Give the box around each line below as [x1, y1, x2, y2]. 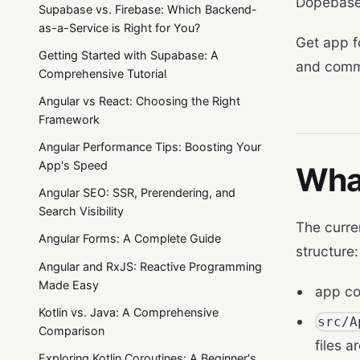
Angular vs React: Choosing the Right [39, 93, 240, 108]
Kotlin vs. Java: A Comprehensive [39, 305, 219, 319]
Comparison [39, 323, 104, 337]
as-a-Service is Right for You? [39, 20, 200, 35]
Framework [39, 112, 100, 126]
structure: [296, 242, 358, 260]
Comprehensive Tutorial [39, 66, 166, 80]
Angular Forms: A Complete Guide [39, 231, 221, 246]
